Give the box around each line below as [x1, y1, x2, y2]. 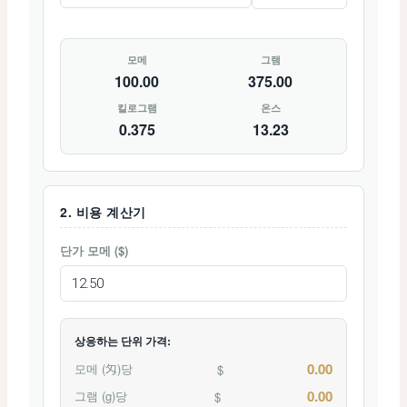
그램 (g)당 [74, 387, 127, 404]
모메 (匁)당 [74, 360, 133, 377]
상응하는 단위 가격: [74, 333, 171, 349]
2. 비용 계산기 [60, 203, 146, 221]
